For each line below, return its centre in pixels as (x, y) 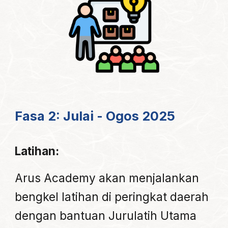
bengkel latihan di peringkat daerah (112, 197)
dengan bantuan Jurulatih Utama (106, 216)
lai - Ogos (109, 116)
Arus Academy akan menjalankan (107, 178)
